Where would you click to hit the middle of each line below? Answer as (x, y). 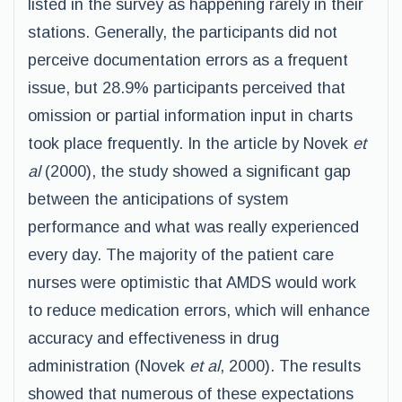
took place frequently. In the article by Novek (190, 144)
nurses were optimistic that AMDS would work (192, 283)
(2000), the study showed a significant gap (196, 171)
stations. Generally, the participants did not (183, 32)
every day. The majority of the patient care (181, 255)
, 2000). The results (290, 366)
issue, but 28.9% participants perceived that (187, 88)
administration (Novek (109, 366)
